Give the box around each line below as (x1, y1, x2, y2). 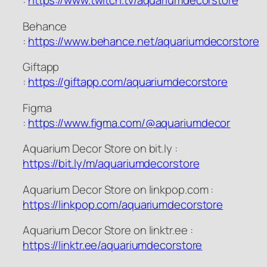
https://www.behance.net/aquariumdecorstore (27, 33, 259, 49)
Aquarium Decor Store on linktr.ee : (23, 222, 193, 238)
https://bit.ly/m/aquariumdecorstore (23, 156, 200, 172)
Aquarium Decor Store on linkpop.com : (23, 181, 214, 197)
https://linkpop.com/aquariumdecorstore (23, 196, 223, 212)
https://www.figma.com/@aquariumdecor (27, 114, 231, 131)
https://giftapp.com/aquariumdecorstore (27, 74, 228, 90)
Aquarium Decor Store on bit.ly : (23, 141, 178, 157)
